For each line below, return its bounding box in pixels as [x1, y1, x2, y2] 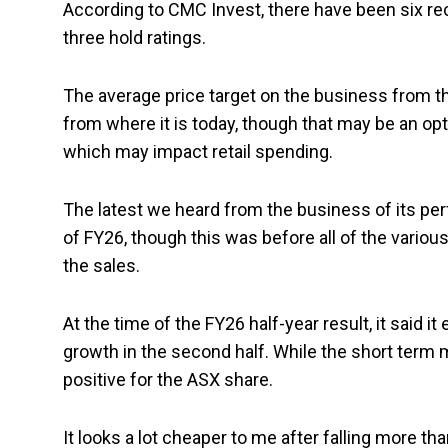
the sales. [63, 255, 140, 277]
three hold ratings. [63, 27, 206, 49]
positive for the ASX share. [63, 369, 273, 391]
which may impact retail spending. [63, 141, 333, 163]
